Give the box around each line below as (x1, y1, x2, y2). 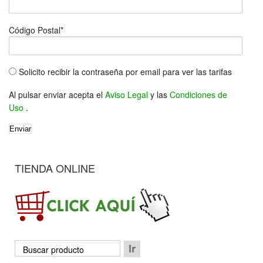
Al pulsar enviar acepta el (9, 88, 105, 100)
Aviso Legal (105, 88, 150, 100)
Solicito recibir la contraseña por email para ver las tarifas (19, 65, 232, 77)
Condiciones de (170, 88, 227, 100)
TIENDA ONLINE (15, 160, 95, 176)
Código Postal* (9, 23, 63, 36)
